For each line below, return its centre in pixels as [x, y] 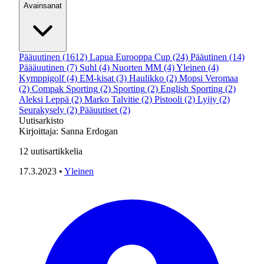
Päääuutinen [42, 67]
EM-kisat [97, 78]
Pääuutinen [39, 57]
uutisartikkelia [55, 151]
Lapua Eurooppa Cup [130, 57]
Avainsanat [43, 6]
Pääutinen [209, 57]
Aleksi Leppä [44, 99]
